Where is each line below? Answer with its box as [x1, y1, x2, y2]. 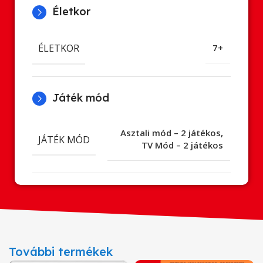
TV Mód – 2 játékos [141, 139, 224, 151]
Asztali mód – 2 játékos [120, 127, 221, 139]
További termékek [9, 244, 113, 259]
